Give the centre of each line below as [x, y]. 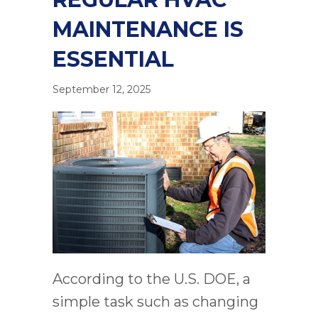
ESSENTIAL [113, 60]
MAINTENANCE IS [148, 30]
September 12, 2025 [102, 90]
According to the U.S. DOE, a [152, 279]
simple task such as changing [155, 302]
